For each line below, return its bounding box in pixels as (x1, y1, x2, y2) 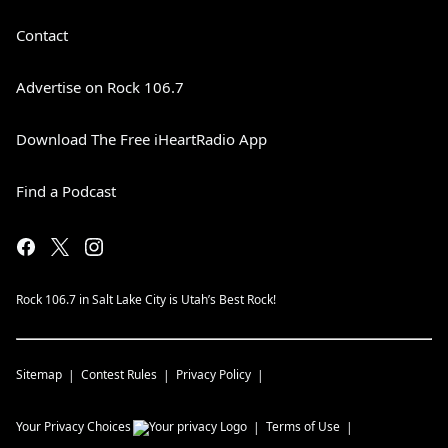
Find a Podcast (16, 180, 116, 201)
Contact (16, 24, 68, 45)
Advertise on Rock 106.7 (16, 76, 184, 97)
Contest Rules (81, 365, 157, 383)
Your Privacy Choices (16, 417, 131, 435)
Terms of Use (266, 417, 340, 435)
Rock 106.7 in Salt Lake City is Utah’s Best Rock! (16, 290, 276, 308)
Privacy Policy (176, 365, 251, 383)
